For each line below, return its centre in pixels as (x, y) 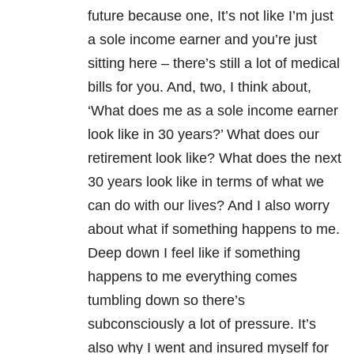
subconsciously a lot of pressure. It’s (202, 324)
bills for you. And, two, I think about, (200, 87)
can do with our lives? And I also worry (209, 206)
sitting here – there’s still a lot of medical (214, 64)
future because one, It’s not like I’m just (211, 16)
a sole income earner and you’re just (202, 40)
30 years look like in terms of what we (206, 182)
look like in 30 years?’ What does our (203, 135)
